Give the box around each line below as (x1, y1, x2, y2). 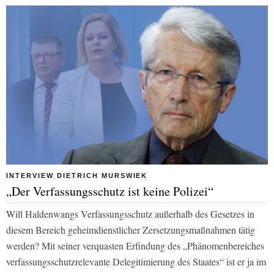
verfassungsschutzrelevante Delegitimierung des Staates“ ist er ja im (6, 254, 266, 268)
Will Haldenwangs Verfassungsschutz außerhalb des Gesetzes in (6, 207, 254, 220)
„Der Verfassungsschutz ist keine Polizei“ (6, 182, 213, 199)
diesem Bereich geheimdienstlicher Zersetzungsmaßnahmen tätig (6, 223, 255, 236)
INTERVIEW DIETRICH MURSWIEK (6, 171, 148, 179)
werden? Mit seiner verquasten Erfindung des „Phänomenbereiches (6, 239, 264, 252)
